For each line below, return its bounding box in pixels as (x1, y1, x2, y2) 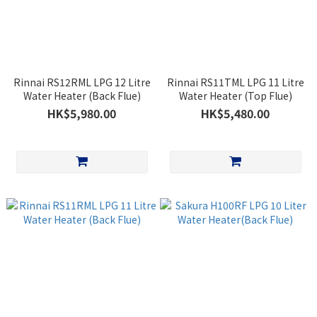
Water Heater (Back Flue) (23, 88, 141, 103)
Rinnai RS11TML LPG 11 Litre (166, 75, 304, 89)
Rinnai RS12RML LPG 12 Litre (13, 75, 151, 89)
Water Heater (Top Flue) (178, 88, 292, 103)
